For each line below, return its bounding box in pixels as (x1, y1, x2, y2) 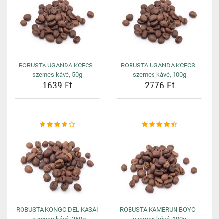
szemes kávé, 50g (32, 71, 82, 78)
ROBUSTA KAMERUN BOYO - (120, 206, 199, 213)
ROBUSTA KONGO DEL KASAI (16, 206, 98, 213)
